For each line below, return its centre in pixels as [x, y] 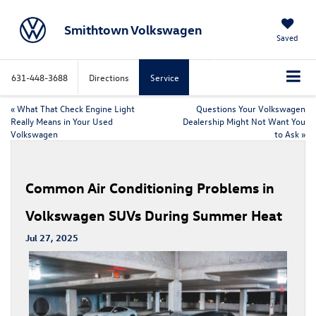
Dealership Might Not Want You [244, 121]
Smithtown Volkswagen [133, 29]
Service [165, 77]
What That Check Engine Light [76, 108]
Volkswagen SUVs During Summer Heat [154, 214]
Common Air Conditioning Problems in [150, 187]
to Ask [287, 133]
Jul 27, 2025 [52, 237]
